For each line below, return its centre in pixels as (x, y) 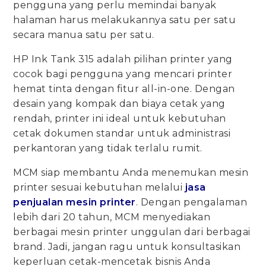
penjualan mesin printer (75, 202)
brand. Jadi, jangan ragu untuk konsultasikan (127, 246)
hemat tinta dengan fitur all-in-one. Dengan (124, 88)
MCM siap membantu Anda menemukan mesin (131, 172)
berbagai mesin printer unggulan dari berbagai (132, 232)
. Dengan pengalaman (191, 202)
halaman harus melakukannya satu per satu (125, 20)
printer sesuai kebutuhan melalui (99, 187)
